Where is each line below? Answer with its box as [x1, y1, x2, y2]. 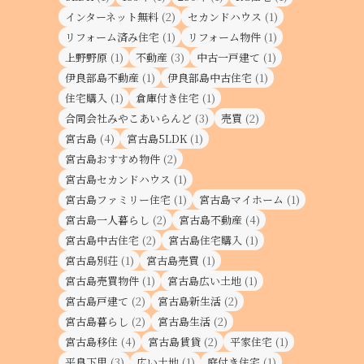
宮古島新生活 [158, 293, 221, 309]
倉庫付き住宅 [136, 90, 199, 106]
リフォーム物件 [188, 29, 261, 45]
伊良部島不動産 [65, 70, 139, 85]
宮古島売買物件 [65, 273, 139, 288]
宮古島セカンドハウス [65, 171, 171, 187]
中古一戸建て [197, 50, 260, 65]
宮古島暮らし [65, 314, 128, 329]
